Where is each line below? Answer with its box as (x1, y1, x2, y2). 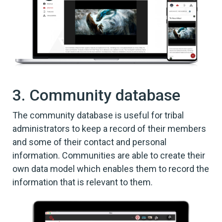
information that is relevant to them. (12, 177, 153, 188)
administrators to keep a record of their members (12, 123, 206, 134)
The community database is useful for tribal (12, 110, 184, 121)
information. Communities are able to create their (12, 150, 205, 161)
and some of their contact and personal (12, 137, 166, 148)
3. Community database (12, 86, 180, 105)
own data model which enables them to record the (12, 164, 209, 174)
